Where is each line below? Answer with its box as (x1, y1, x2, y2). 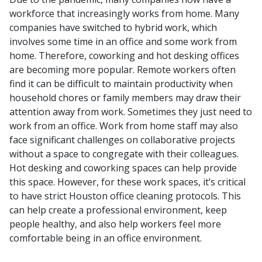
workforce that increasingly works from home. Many (9, 6, 239, 20)
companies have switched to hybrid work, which (9, 20, 217, 34)
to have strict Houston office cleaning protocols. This (9, 189, 241, 202)
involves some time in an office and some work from (9, 35, 237, 48)
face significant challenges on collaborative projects (9, 133, 235, 146)
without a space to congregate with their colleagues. (9, 147, 239, 160)
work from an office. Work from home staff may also (9, 119, 238, 132)
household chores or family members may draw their (9, 91, 241, 104)
